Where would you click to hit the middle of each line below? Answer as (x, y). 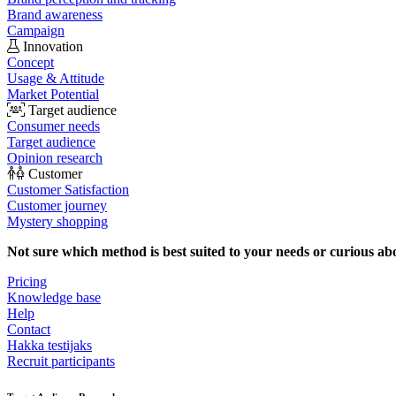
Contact (29, 329)
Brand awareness (55, 15)
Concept (30, 62)
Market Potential (53, 94)
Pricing (27, 282)
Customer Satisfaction (68, 190)
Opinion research (55, 158)
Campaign (36, 30)
